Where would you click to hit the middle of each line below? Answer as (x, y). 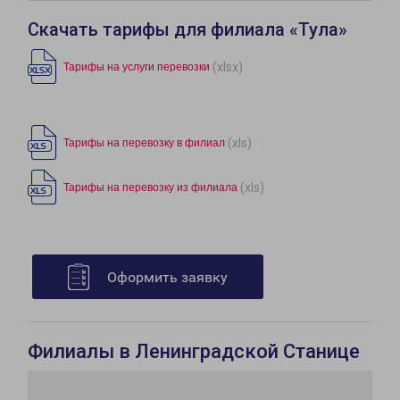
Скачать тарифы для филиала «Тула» (187, 30)
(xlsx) (228, 67)
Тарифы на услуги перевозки (137, 67)
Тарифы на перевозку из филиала (150, 188)
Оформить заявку (167, 278)
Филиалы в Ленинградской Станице (194, 352)
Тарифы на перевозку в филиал (144, 143)
